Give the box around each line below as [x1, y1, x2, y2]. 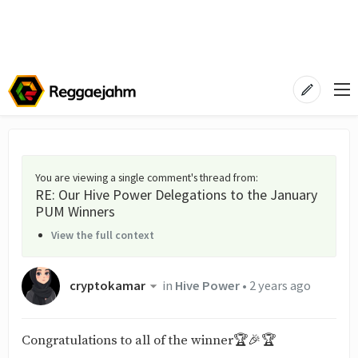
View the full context [51, 228, 154, 242]
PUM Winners [35, 202, 115, 221]
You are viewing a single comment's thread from [35, 170, 256, 185]
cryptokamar [70, 277, 145, 295]
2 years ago [249, 277, 311, 295]
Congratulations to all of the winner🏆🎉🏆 [22, 332, 276, 349]
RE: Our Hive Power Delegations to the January [35, 185, 317, 204]
